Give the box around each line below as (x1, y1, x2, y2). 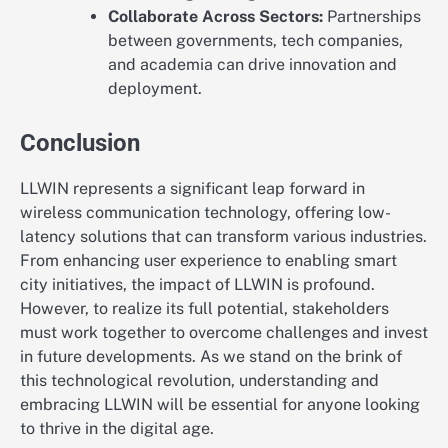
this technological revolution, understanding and (20, 370, 379, 390)
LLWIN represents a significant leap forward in (20, 178, 365, 198)
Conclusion (20, 128, 140, 157)
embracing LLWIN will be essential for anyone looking (20, 394, 420, 414)
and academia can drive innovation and (108, 54, 397, 74)
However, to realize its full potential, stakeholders (20, 298, 389, 318)
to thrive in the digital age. (20, 418, 214, 438)
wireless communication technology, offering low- (20, 202, 391, 222)
